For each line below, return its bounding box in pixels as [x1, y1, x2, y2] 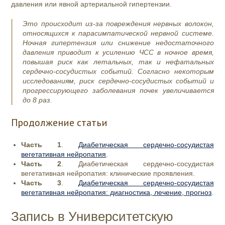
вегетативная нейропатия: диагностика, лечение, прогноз [21, 188, 212, 196]
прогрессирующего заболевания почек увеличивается [23, 86, 214, 94]
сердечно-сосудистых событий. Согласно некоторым [23, 67, 214, 75]
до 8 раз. [23, 96, 53, 104]
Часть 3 [21, 179, 62, 187]
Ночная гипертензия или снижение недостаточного [23, 39, 214, 47]
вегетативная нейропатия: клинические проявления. [21, 169, 195, 177]
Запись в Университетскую [11, 209, 174, 224]
